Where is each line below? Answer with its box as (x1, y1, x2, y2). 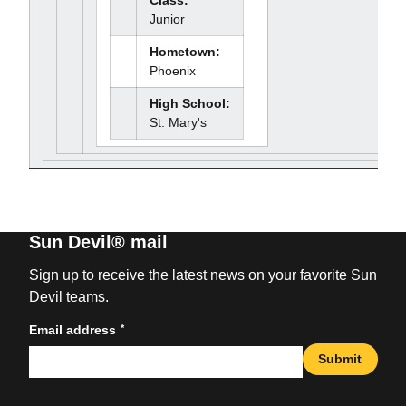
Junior (149, 12, 185, 26)
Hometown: (149, 44, 220, 59)
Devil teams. (28, 289, 109, 304)
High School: (149, 96, 230, 111)
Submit (318, 351, 362, 366)
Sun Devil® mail (28, 232, 168, 252)
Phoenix (149, 63, 196, 78)
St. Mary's (149, 115, 207, 130)
